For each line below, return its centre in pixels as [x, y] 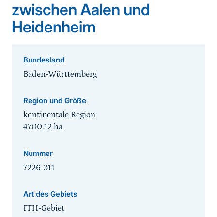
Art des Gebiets [50, 194]
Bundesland [44, 60]
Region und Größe [55, 101]
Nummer [38, 154]
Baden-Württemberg [60, 74]
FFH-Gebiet [44, 209]
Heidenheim [54, 27]
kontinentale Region [59, 115]
